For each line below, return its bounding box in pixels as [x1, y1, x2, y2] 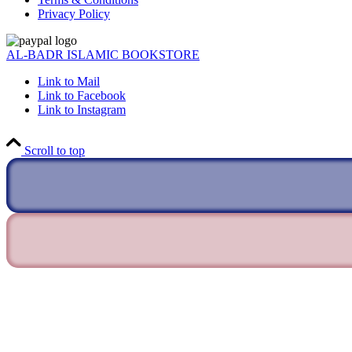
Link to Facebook [38, 88, 126, 102]
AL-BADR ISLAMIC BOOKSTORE [6, 47, 200, 61]
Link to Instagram [38, 102, 126, 116]
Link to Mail [38, 74, 100, 88]
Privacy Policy [38, 6, 110, 20]
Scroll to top [24, 143, 85, 157]
